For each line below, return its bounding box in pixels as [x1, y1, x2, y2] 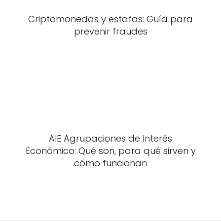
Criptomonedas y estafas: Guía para [28, 13, 193, 26]
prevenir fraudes [74, 25, 147, 38]
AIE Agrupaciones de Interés [49, 132, 172, 145]
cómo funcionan [74, 157, 147, 170]
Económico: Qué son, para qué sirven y [25, 145, 196, 157]
